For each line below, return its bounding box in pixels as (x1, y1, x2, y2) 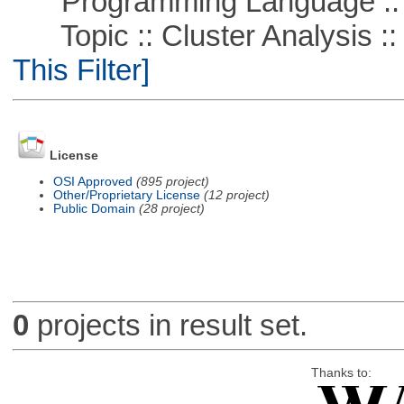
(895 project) (135, 174, 209, 188)
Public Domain (52, 201, 135, 216)
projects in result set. (28, 308, 308, 343)
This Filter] (12, 52, 150, 87)
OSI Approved (52, 174, 133, 188)
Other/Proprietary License (52, 188, 200, 202)
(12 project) (203, 188, 270, 202)
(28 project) (138, 201, 205, 216)
